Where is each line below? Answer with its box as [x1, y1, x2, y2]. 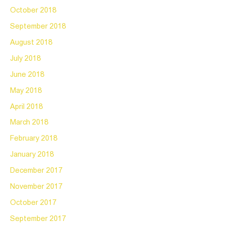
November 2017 [10, 183, 62, 191]
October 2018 [10, 7, 56, 14]
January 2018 [10, 151, 54, 159]
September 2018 [10, 23, 66, 30]
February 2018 [10, 135, 57, 143]
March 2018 [10, 119, 48, 127]
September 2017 [10, 215, 66, 223]
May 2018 [10, 87, 42, 94]
